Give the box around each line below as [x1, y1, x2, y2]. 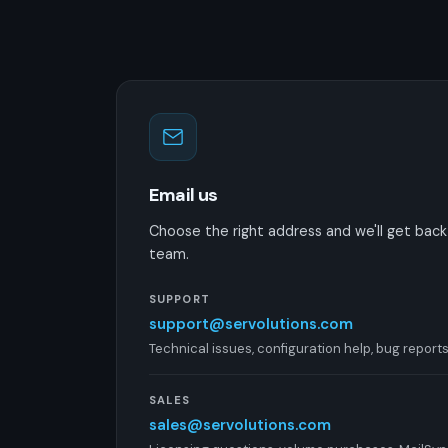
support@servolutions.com [149, 314, 353, 334]
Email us [149, 183, 219, 207]
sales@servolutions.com [149, 415, 331, 436]
